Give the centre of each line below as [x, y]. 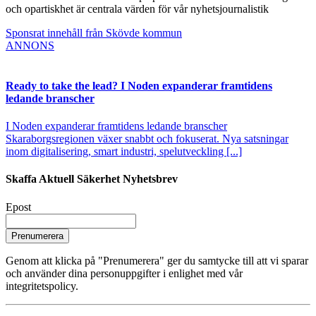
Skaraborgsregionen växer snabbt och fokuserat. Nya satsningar [147, 139]
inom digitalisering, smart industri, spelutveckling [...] [124, 152]
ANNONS [30, 45]
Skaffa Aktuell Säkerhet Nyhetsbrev [92, 179]
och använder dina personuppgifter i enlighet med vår [124, 273]
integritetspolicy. [42, 286]
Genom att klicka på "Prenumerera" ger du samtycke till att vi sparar [157, 260]
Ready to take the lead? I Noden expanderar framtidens [139, 85]
